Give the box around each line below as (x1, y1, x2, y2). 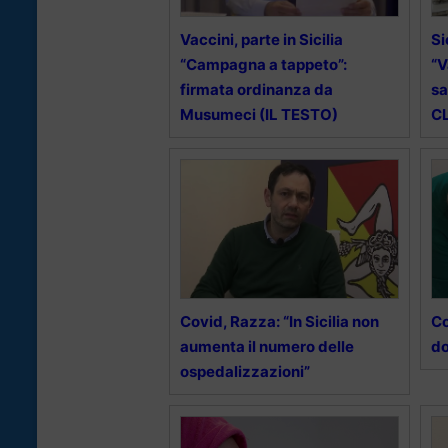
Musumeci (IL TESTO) (180, 105, 338, 125)
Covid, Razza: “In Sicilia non (180, 312, 379, 332)
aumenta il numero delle (180, 337, 354, 357)
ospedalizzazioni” (180, 362, 310, 382)
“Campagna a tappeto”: (180, 55, 347, 75)
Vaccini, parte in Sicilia (180, 30, 343, 50)
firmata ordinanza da (180, 80, 333, 100)
